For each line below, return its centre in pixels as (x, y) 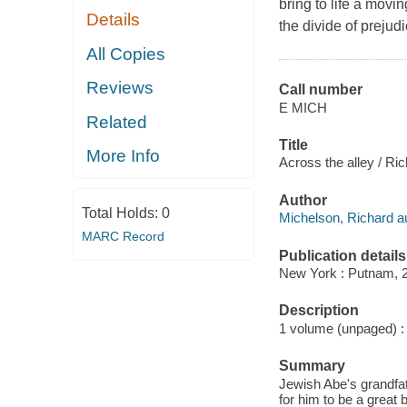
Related (117, 122)
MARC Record (123, 236)
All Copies (126, 54)
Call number (320, 90)
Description (318, 311)
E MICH (303, 107)
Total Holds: (121, 213)
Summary (312, 366)
